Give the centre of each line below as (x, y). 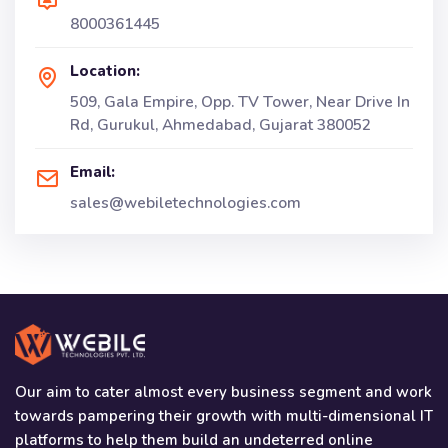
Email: (92, 171)
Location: (105, 70)
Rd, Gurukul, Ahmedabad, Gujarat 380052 (220, 124)
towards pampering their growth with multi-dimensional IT (224, 416)
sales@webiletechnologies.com (185, 202)
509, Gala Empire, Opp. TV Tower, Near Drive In (240, 101)
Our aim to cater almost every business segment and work (223, 392)
